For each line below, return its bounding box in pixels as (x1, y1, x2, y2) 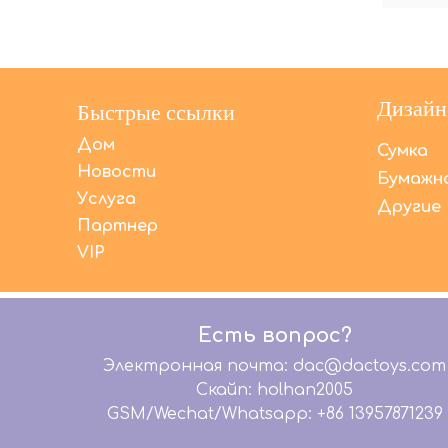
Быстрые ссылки (77, 98, 235, 125)
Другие (377, 198, 441, 216)
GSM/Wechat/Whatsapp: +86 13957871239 (106, 405, 443, 423)
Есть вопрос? (197, 324, 352, 347)
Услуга (77, 190, 136, 208)
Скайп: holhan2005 (196, 381, 353, 399)
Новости (77, 163, 156, 181)
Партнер (77, 217, 158, 235)
